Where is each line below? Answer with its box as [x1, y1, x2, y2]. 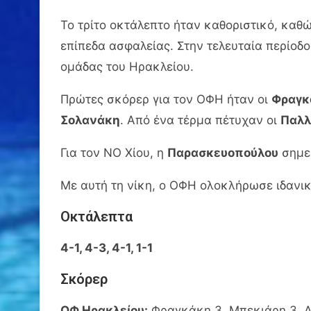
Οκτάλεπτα [60, 208, 133, 225]
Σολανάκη [60, 112, 120, 127]
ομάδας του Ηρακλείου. [60, 59, 194, 74]
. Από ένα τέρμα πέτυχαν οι [120, 112, 280, 127]
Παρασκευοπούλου [167, 145, 278, 160]
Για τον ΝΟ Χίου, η [60, 145, 167, 160]
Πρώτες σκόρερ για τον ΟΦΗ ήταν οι [60, 92, 271, 106]
